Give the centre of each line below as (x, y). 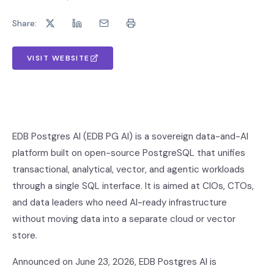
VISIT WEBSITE (58, 58)
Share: (24, 23)
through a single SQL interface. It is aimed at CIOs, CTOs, (133, 186)
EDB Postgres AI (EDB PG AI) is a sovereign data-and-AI (130, 136)
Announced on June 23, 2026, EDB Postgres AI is (114, 262)
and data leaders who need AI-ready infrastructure (120, 202)
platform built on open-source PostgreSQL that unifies (129, 153)
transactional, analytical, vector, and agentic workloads (128, 169)
